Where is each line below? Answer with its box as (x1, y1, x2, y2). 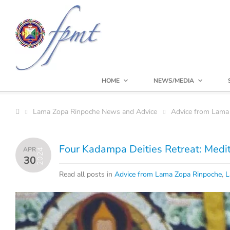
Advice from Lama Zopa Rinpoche (114, 169, 222, 179)
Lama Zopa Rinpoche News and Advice (33, 107, 157, 117)
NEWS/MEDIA (154, 76, 194, 85)
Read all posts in (59, 169, 114, 179)
